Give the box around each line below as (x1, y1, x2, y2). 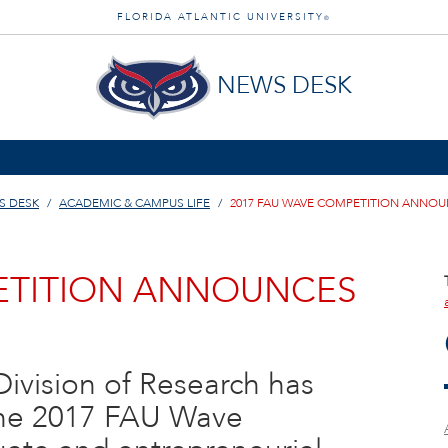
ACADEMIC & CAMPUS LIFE (59, 195, 210, 211)
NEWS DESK (216, 69, 352, 103)
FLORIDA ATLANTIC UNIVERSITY (117, 10, 324, 24)
